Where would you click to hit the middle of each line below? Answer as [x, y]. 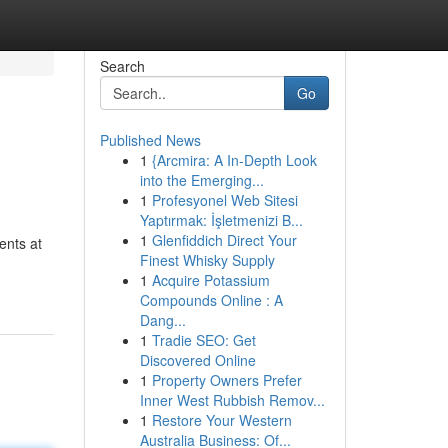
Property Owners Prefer [226, 380]
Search [122, 66]
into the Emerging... [201, 180]
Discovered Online [197, 360]
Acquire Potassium [210, 280]
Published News [150, 140]
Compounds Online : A [211, 300]
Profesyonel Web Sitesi [224, 200]
